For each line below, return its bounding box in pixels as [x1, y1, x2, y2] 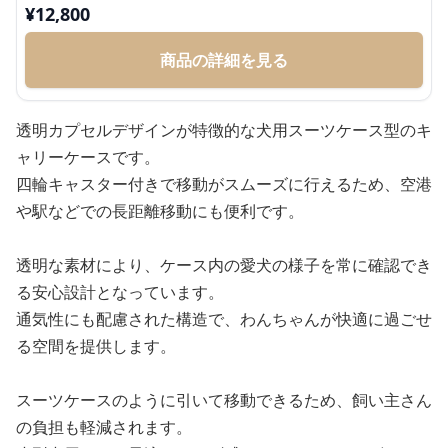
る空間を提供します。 [16, 335, 176, 358]
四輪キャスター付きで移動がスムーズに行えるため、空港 [16, 173, 432, 196]
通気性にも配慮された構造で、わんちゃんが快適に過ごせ [16, 308, 432, 331]
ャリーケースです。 [16, 146, 160, 169]
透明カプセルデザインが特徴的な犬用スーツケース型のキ [16, 119, 432, 142]
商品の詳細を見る [160, 49, 288, 72]
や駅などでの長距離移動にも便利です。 [16, 200, 304, 223]
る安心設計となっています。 [16, 281, 224, 304]
